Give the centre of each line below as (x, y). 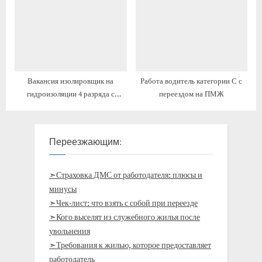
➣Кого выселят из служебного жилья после (125, 218)
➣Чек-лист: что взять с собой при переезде (123, 204)
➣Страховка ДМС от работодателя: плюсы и (126, 176)
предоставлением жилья (71, 107)
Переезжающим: (85, 142)
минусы (63, 190)
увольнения (70, 232)
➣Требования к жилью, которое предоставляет (130, 246)
